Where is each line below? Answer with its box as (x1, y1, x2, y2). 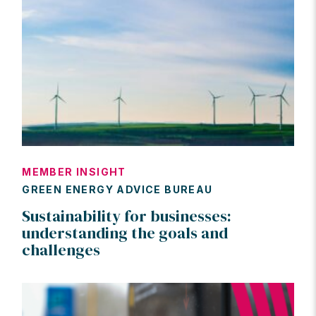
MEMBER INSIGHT (22, 166, 126, 178)
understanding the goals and (22, 222, 229, 244)
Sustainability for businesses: (22, 205, 232, 227)
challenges (22, 239, 101, 261)
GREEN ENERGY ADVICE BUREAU (22, 183, 213, 196)
